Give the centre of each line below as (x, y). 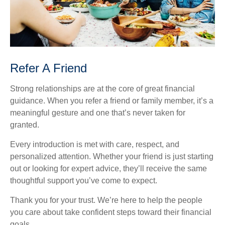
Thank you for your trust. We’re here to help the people (106, 200)
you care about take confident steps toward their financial (111, 212)
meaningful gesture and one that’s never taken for (98, 113)
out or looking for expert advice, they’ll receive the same (108, 168)
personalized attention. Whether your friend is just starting (112, 156)
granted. (25, 125)
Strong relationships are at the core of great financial (102, 89)
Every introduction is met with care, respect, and (95, 144)
